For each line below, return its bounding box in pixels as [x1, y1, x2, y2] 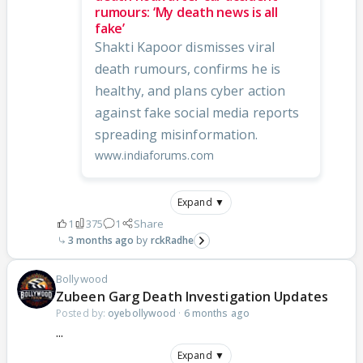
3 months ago [68, 233, 135, 247]
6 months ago [183, 305, 250, 320]
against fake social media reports [95, 103, 300, 122]
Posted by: [56, 305, 109, 320]
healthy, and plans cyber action [95, 81, 286, 100]
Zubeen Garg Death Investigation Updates [56, 287, 328, 305]
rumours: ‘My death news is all [95, 2, 278, 21]
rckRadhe [150, 233, 194, 247]
